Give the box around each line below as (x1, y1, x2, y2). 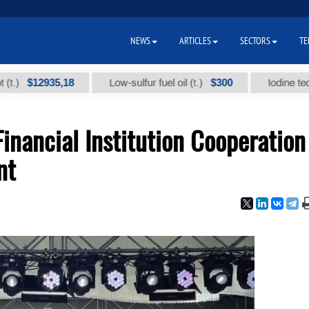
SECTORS (240, 34, 270, 47)
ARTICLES (179, 34, 211, 47)
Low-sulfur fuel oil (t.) (72, 77, 169, 88)
